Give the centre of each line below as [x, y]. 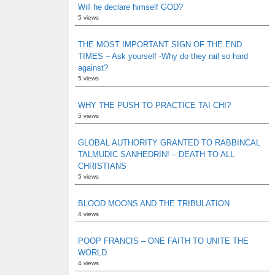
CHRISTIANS [102, 166]
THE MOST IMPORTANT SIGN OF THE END [160, 45]
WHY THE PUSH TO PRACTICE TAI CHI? [154, 105]
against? [93, 68]
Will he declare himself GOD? [130, 7]
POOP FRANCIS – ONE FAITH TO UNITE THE [163, 241]
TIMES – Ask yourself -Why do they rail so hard [163, 56]
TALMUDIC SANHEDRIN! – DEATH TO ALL [156, 154]
